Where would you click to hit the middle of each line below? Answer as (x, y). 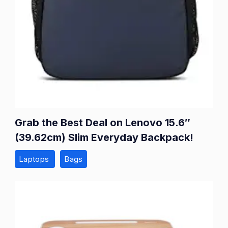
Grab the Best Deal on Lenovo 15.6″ (103, 123)
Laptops (35, 159)
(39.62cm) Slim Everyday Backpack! (104, 138)
